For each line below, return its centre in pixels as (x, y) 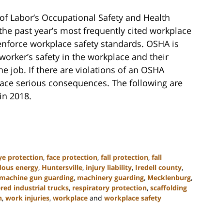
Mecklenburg (169, 177)
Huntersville (62, 167)
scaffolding (169, 187)
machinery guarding (110, 177)
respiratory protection (109, 187)
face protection (72, 157)
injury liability (109, 167)
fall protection (124, 157)
